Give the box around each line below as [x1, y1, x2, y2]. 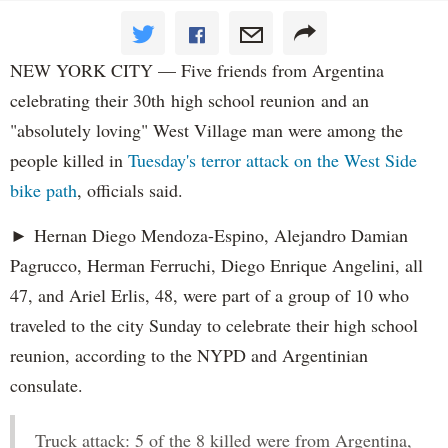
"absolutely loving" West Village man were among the [10, 118, 403, 143]
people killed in [10, 148, 128, 173]
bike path [10, 178, 77, 203]
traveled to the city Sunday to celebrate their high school [10, 313, 418, 338]
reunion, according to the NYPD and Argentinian [10, 343, 368, 368]
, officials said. [77, 178, 189, 203]
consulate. [10, 373, 83, 398]
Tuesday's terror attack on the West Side [128, 148, 417, 173]
